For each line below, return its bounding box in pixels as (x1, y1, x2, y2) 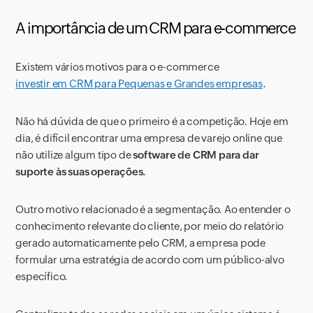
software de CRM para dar (133, 149, 259, 161)
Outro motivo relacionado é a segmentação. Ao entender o (15, 203, 291, 215)
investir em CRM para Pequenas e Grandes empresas (15, 78, 263, 89)
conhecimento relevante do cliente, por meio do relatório (15, 220, 284, 232)
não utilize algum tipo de (15, 149, 133, 161)
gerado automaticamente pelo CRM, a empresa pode (15, 237, 266, 249)
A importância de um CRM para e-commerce (15, 20, 296, 37)
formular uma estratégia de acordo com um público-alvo (15, 254, 284, 265)
